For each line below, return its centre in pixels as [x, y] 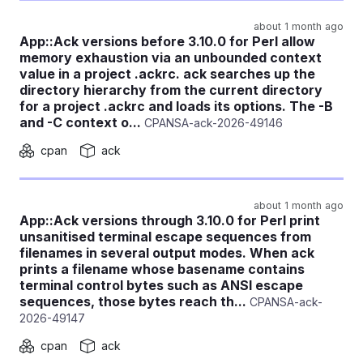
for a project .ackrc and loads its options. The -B [176, 106]
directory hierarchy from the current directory [171, 90]
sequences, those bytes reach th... [133, 301]
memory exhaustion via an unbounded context [171, 58]
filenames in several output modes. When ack [167, 253]
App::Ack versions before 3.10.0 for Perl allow [167, 41]
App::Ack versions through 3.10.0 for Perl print [170, 220]
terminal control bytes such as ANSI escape [161, 285]
